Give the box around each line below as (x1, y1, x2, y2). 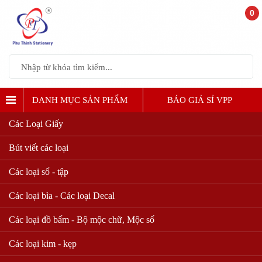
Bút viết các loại (9, 142, 68, 153)
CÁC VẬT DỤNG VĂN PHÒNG (46, 137, 216, 151)
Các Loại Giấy (9, 118, 63, 129)
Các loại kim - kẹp (9, 238, 77, 249)
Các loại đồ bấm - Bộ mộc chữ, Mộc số (9, 214, 154, 225)
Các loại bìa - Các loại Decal (9, 190, 115, 201)
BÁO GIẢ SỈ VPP (167, 95, 232, 105)
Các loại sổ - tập (9, 166, 68, 177)
